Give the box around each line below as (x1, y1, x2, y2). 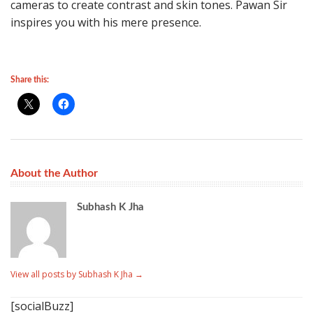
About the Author (10, 168, 98, 179)
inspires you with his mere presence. (10, 15, 201, 30)
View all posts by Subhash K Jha (10, 268, 135, 280)
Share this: (10, 75, 49, 84)
